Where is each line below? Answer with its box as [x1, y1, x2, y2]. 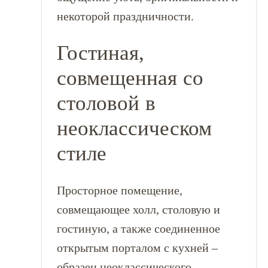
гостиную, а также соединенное [56, 222, 220, 235]
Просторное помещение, [56, 184, 182, 197]
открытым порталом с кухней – [56, 241, 218, 254]
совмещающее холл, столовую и [56, 203, 220, 216]
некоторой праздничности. [56, 10, 194, 23]
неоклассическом [56, 116, 212, 140]
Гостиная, [56, 41, 144, 65]
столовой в [56, 91, 156, 115]
